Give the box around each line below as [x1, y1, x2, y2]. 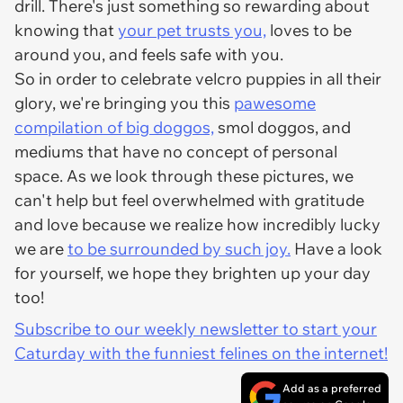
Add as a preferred [282, 381, 381, 395]
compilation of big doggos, [14, 117, 214, 138]
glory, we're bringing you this [14, 93, 234, 113]
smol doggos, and [214, 117, 351, 138]
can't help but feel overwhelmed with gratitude [14, 190, 364, 210]
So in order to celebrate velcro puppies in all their [14, 68, 381, 89]
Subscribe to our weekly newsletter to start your [14, 318, 377, 339]
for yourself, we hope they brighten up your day [14, 263, 371, 283]
